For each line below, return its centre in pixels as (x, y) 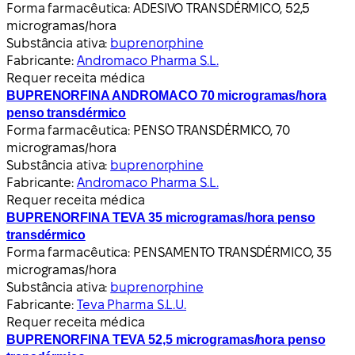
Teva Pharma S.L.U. (132, 304)
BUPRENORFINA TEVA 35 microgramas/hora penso (161, 217)
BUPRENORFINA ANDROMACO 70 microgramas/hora (166, 95)
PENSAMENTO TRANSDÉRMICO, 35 (233, 252)
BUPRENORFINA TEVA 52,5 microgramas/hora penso (166, 339)
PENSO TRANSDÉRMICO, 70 (212, 130)
